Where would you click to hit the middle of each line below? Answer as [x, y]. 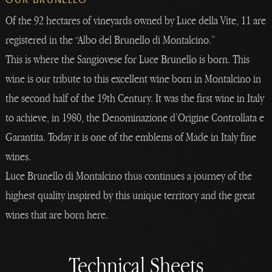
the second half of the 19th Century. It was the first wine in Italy [135, 98]
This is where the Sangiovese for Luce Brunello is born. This [128, 59]
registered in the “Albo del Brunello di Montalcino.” [110, 39]
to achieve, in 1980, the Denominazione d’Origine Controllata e [135, 117]
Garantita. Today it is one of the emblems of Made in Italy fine [131, 137]
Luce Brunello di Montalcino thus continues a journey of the [129, 175]
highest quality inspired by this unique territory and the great [131, 195]
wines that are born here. [57, 214]
